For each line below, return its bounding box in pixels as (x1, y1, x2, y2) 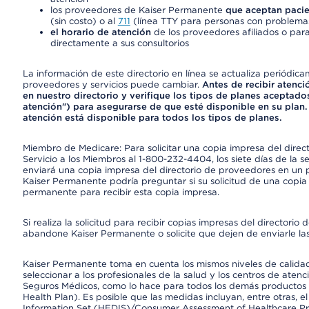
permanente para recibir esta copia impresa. (22, 187, 219, 197)
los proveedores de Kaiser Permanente (50, 5, 226, 15)
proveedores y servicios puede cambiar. (22, 79, 202, 90)
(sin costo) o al (50, 16, 118, 26)
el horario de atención (50, 27, 151, 37)
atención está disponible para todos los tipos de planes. (22, 112, 282, 123)
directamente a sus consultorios (50, 38, 189, 48)
